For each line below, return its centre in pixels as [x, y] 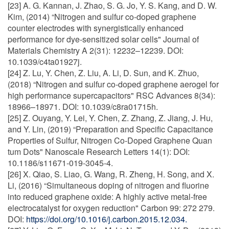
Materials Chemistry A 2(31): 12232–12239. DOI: [96, 50]
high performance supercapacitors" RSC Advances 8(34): [111, 95]
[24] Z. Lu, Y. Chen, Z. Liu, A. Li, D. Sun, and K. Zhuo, [103, 73]
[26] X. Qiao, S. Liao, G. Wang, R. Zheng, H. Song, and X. [111, 174]
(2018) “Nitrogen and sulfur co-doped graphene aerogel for [113, 84]
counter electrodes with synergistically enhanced [96, 28]
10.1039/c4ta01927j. [45, 62]
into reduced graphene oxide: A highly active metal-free [107, 197]
